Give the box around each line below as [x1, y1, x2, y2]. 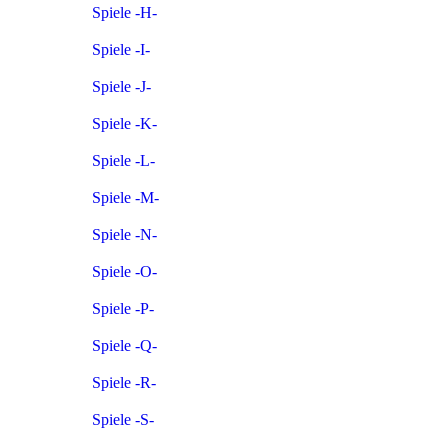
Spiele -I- [92, 40, 150, 58]
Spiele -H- [92, 3, 157, 21]
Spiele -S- [92, 410, 154, 428]
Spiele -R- [92, 373, 156, 391]
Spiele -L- [92, 151, 155, 169]
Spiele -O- [92, 262, 157, 280]
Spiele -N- [92, 225, 157, 243]
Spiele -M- [92, 188, 159, 206]
